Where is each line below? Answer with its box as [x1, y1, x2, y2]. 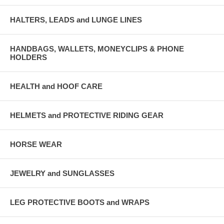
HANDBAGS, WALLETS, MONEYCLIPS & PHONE [10, 44, 184, 53]
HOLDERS [10, 52, 47, 61]
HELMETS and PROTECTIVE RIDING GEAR [10, 110, 163, 119]
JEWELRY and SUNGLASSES [10, 168, 114, 177]
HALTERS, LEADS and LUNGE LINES [10, 15, 142, 24]
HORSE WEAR [10, 139, 62, 148]
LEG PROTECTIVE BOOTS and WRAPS [10, 197, 149, 206]
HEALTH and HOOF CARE [10, 81, 102, 90]
